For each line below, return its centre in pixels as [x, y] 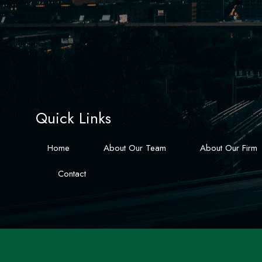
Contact [72, 174]
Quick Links [74, 118]
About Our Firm [229, 148]
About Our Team [135, 148]
